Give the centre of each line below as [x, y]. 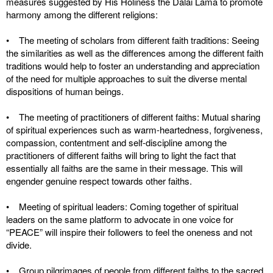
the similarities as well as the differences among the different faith [135, 53]
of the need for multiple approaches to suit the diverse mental [126, 78]
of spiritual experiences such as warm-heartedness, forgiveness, [134, 129]
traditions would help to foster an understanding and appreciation [133, 66]
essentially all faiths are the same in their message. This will [124, 168]
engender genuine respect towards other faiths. [99, 181]
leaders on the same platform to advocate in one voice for [120, 219]
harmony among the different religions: [82, 14]
